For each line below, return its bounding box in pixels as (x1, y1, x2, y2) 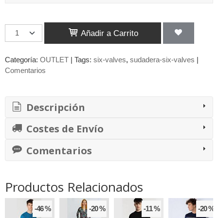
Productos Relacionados (5, 178, 143, 196)
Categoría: (5, 55, 40, 64)
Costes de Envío (24, 122, 104, 136)
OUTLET (40, 55, 69, 64)
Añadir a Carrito (78, 28, 139, 38)
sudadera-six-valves (130, 55, 195, 64)
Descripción (24, 100, 85, 114)
